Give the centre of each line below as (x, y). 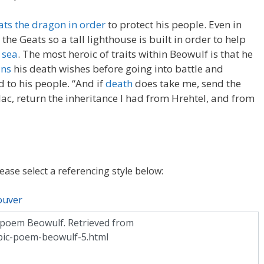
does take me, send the (187, 83)
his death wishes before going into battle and (117, 69)
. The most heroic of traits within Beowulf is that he (135, 54)
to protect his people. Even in (174, 24)
